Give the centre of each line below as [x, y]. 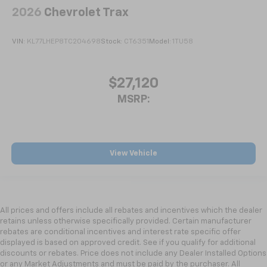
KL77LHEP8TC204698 [64, 42]
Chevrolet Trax [86, 13]
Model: [161, 42]
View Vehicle [133, 154]
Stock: [112, 42]
